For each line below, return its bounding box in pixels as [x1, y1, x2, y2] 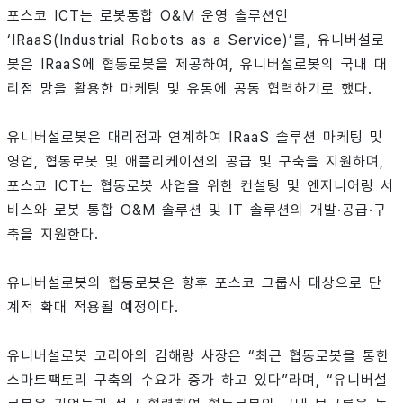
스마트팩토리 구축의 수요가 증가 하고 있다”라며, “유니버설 [7, 371, 388, 389]
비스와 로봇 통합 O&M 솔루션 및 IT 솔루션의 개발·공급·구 [7, 201, 387, 219]
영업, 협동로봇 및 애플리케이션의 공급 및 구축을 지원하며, [7, 152, 384, 170]
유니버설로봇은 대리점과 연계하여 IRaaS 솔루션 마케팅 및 [7, 128, 383, 146]
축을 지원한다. [7, 225, 99, 243]
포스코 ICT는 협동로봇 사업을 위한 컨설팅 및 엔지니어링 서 [7, 176, 394, 194]
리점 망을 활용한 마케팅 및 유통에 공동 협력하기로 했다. [7, 79, 372, 97]
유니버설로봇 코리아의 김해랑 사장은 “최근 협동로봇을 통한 [7, 346, 390, 364]
